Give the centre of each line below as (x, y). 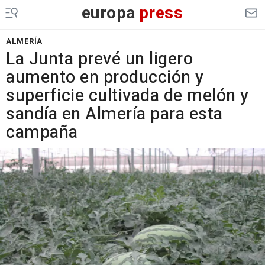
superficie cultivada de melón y (127, 96)
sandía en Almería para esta (114, 114)
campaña (42, 132)
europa (109, 13)
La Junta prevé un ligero (99, 59)
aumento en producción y (105, 77)
